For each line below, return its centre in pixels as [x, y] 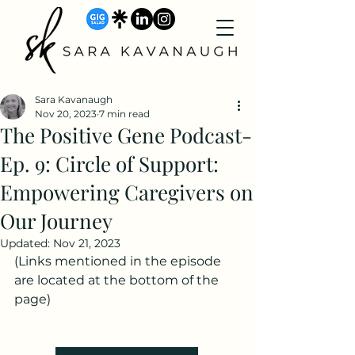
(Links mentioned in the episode [119, 261]
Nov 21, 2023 [87, 243]
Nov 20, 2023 [66, 114]
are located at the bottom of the [118, 280]
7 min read [124, 114]
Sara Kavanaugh [74, 99]
